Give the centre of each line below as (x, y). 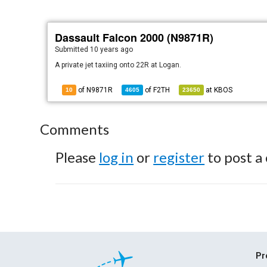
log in (117, 157)
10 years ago (112, 49)
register (179, 157)
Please (77, 157)
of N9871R (95, 90)
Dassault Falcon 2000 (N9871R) (134, 38)
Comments (75, 129)
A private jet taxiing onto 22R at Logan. (118, 65)
